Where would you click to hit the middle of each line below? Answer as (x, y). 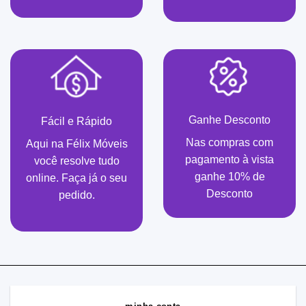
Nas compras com (229, 142)
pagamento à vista (229, 159)
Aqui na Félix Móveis (76, 143)
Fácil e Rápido (76, 121)
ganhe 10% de (229, 176)
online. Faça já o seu (76, 178)
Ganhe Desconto (229, 120)
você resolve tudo (76, 161)
